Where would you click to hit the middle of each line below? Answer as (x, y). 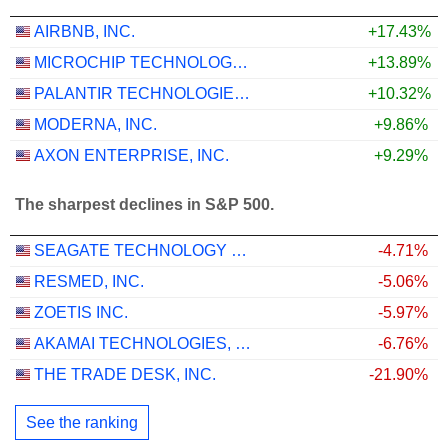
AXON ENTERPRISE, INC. (131, 155)
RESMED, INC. (89, 281)
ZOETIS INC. (81, 312)
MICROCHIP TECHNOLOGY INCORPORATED (240, 62)
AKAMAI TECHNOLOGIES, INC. (243, 343)
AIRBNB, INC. (84, 31)
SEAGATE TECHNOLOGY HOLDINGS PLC (239, 250)
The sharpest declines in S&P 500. (144, 205)
